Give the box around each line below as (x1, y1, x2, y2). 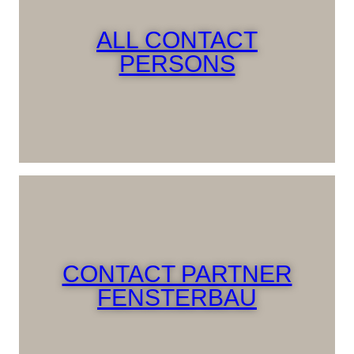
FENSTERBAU (97, 284, 257, 311)
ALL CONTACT (96, 27, 258, 54)
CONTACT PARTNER (62, 261, 292, 288)
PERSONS (119, 51, 235, 77)
